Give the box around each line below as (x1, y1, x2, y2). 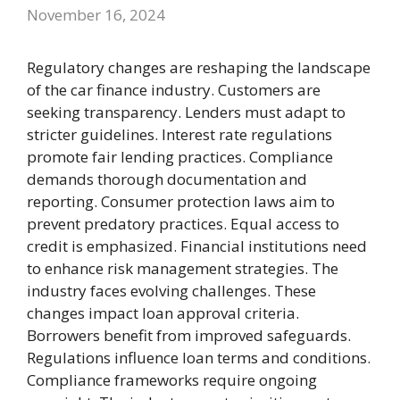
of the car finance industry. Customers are (27, 79, 321, 100)
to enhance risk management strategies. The (27, 257, 338, 279)
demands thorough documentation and (27, 168, 307, 189)
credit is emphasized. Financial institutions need (27, 235, 367, 256)
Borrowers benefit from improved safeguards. (27, 324, 351, 346)
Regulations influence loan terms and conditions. (27, 346, 371, 368)
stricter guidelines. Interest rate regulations (27, 123, 332, 145)
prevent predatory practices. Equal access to (27, 212, 339, 234)
